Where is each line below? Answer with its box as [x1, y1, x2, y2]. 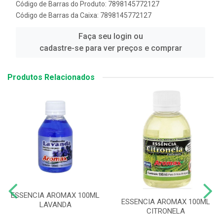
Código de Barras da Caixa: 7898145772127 [16, 11, 151, 19]
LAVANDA [39, 200, 72, 209]
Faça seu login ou [78, 32, 143, 41]
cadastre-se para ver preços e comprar [39, 43, 182, 53]
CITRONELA [147, 206, 185, 216]
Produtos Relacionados [7, 73, 95, 82]
